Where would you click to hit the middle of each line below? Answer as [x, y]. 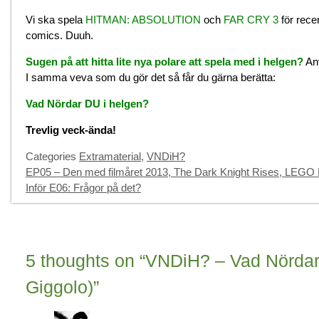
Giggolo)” [62, 287]
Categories [52, 157]
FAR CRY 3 [251, 20]
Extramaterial [110, 157]
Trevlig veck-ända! [71, 130]
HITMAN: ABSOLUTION [143, 20]
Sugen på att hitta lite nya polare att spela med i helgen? [164, 62]
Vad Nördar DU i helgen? [87, 104]
